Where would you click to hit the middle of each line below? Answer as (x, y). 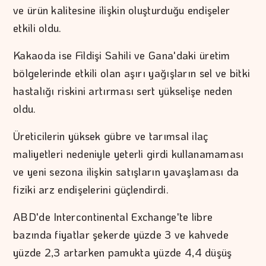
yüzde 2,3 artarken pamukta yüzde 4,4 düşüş (123, 253)
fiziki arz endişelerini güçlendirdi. (91, 190)
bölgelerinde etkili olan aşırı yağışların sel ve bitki (132, 73)
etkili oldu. (37, 28)
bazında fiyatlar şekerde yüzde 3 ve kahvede (121, 235)
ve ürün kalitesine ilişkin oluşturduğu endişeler (122, 10)
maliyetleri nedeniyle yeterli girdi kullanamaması (129, 154)
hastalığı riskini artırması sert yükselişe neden (123, 91)
